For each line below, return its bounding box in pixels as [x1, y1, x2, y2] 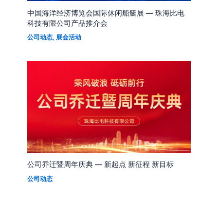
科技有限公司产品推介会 [27, 18, 108, 28]
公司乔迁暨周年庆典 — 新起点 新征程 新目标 [27, 160, 174, 169]
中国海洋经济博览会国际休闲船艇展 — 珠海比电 [27, 8, 185, 18]
